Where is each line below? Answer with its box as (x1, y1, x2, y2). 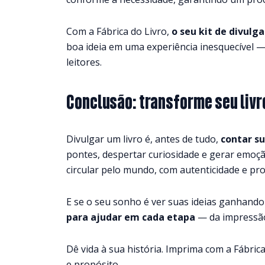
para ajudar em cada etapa (66, 210, 195, 224)
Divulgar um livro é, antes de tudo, (66, 132, 221, 146)
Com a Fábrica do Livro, (66, 24, 172, 38)
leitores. (66, 55, 102, 69)
